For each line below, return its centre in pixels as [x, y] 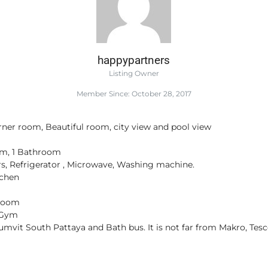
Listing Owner [134, 74]
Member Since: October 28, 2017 [134, 94]
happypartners [134, 60]
